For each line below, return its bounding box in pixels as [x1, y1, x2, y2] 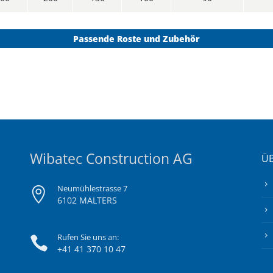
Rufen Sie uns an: [57, 232, 119, 243]
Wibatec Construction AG [30, 149, 193, 168]
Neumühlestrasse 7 [57, 183, 127, 194]
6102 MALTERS [57, 194, 117, 206]
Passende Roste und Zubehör [73, 33, 200, 44]
